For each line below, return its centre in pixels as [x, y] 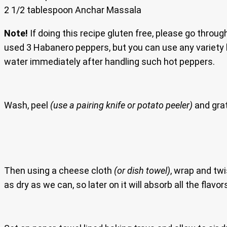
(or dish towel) [142, 171]
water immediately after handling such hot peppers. [109, 62]
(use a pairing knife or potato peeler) [121, 105]
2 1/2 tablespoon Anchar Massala [73, 10]
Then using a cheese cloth [59, 171]
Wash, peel [27, 105]
